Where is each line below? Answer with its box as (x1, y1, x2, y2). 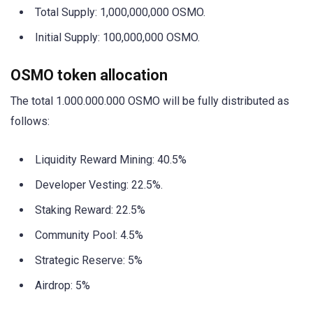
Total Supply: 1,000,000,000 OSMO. (35, 5, 205, 19)
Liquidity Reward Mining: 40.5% (35, 153, 187, 167)
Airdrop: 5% (35, 279, 90, 293)
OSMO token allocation (10, 66, 168, 84)
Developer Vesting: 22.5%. (35, 178, 163, 192)
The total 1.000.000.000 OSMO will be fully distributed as (10, 94, 289, 108)
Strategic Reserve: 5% (35, 254, 143, 268)
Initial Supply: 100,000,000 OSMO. (35, 30, 200, 44)
